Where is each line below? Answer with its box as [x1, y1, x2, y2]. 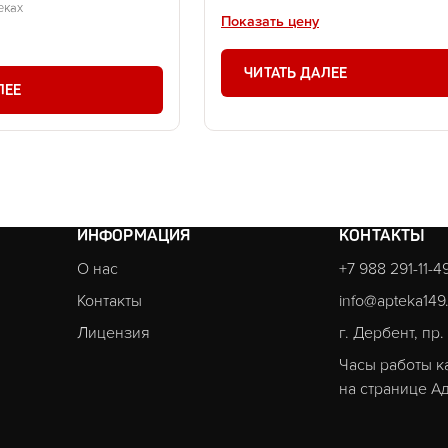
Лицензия [76, 325, 150, 342]
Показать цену [221, 15, 319, 30]
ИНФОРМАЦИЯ [76, 226, 191, 246]
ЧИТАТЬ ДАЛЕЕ [244, 64, 348, 83]
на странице [339, 381, 432, 398]
